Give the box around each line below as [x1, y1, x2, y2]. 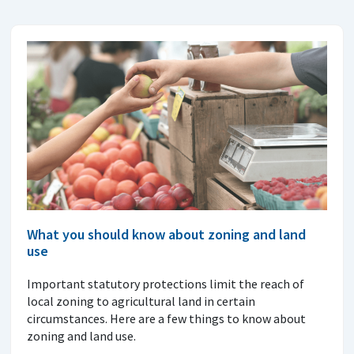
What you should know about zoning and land [27, 225, 306, 244]
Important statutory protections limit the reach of [27, 276, 304, 292]
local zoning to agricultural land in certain [27, 293, 255, 310]
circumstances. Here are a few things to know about [27, 311, 306, 327]
